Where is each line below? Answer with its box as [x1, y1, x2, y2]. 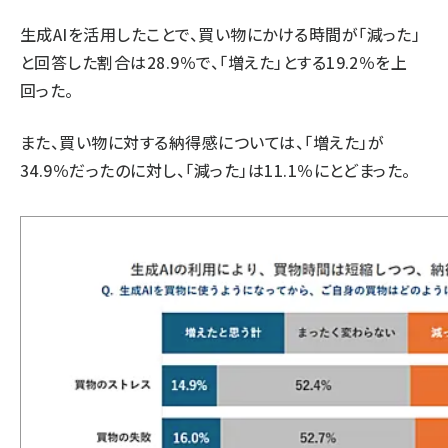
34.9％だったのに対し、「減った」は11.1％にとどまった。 [20, 158, 411, 182]
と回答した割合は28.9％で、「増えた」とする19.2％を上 [20, 50, 408, 74]
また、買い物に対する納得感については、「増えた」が [20, 130, 384, 154]
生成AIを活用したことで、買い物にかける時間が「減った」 [20, 22, 421, 46]
